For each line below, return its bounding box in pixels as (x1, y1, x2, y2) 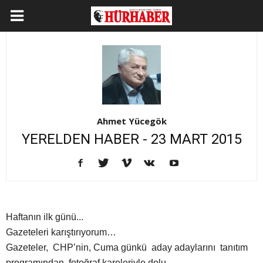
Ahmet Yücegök (96, 115, 167, 127)
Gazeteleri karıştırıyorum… (6, 227, 116, 238)
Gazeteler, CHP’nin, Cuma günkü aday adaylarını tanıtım (6, 242, 248, 253)
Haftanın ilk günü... (6, 212, 83, 222)
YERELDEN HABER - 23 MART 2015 (21, 131, 242, 148)
